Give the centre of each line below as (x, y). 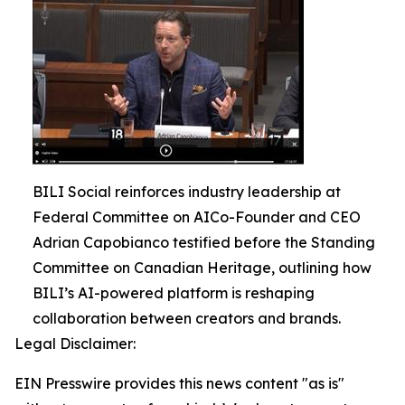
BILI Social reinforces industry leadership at (187, 191)
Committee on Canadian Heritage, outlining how (202, 267)
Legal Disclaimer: (75, 343)
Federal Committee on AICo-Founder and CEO (197, 217)
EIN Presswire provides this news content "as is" (179, 383)
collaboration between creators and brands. (187, 318)
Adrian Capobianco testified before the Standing (204, 242)
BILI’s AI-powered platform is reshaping (174, 292)
